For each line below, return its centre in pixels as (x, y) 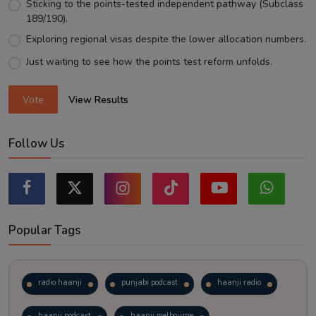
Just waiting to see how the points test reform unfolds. (149, 61)
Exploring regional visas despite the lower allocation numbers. (166, 39)
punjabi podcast (150, 283)
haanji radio (239, 283)
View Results (99, 99)
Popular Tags (44, 231)
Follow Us (36, 144)
